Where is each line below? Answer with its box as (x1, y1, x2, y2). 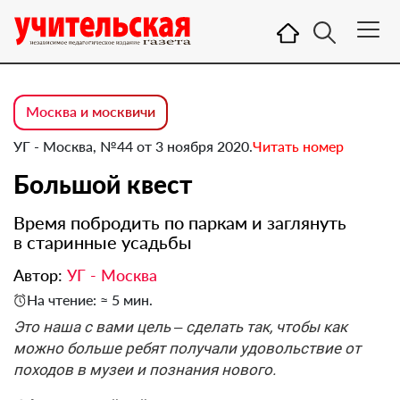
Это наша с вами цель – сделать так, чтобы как (13, 318, 347, 336)
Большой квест (13, 169, 192, 199)
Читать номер (253, 137, 344, 154)
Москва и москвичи (26, 103, 155, 120)
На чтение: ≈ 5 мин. (27, 291, 153, 308)
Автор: (13, 265, 67, 285)
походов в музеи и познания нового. (13, 361, 276, 379)
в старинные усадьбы (13, 231, 192, 253)
